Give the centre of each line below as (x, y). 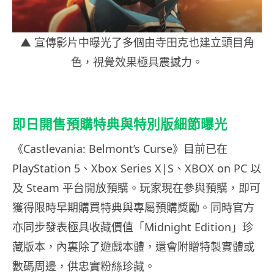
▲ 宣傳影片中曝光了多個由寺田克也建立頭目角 (137, 43)
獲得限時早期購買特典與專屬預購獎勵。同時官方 (133, 208)
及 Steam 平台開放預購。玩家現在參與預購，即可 (136, 188)
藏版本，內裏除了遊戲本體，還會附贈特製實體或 (133, 247)
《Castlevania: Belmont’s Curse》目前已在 (120, 149)
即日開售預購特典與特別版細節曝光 (120, 124)
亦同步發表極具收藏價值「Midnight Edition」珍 (133, 227)
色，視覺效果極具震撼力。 (137, 62)
